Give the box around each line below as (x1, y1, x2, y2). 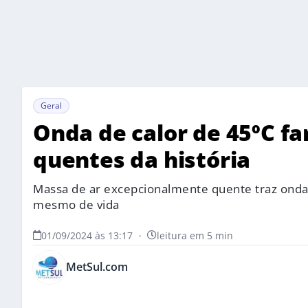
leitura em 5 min (157, 228, 233, 242)
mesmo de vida (33, 196, 120, 212)
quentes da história (33, 144, 251, 174)
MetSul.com (66, 259, 128, 275)
